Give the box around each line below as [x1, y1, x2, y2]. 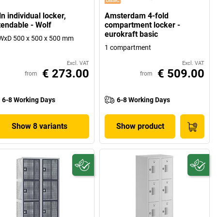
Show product [116, 122, 164, 131]
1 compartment [105, 44, 152, 52]
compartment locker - [105, 20, 181, 30]
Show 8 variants [12, 122, 68, 131]
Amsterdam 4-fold [105, 11, 169, 21]
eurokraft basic [105, 30, 158, 39]
